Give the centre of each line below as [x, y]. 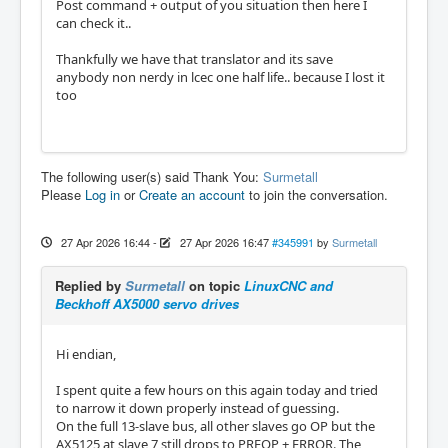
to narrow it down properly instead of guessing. [197, 407]
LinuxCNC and [288, 285]
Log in [102, 194]
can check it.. [93, 22]
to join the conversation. [316, 194]
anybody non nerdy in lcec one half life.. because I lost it [220, 76]
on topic [214, 285]
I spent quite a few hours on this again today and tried [217, 389]
